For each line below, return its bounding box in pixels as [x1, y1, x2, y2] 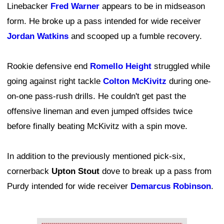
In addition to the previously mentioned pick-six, [7, 151, 185, 161]
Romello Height [90, 61, 151, 71]
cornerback [7, 166, 51, 176]
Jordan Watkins [7, 31, 68, 41]
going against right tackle [7, 76, 103, 86]
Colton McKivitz [103, 76, 166, 86]
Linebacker [7, 1, 50, 11]
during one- [166, 76, 211, 86]
